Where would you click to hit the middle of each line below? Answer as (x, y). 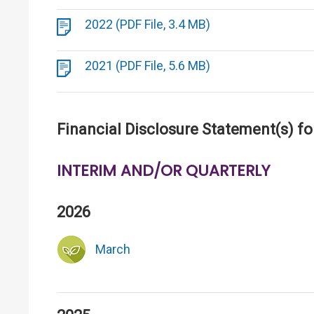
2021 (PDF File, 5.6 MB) (148, 66)
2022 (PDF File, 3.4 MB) (148, 24)
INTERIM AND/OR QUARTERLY (163, 171)
